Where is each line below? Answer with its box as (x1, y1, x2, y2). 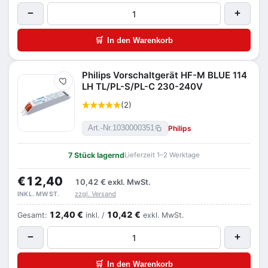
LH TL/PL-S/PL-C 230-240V (82, 81, 203, 92)
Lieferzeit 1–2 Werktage (124, 151, 200, 159)
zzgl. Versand (75, 190, 116, 198)
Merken (63, 80, 86, 89)
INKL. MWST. (17, 190, 60, 198)
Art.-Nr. (88, 124, 112, 132)
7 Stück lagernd (68, 151, 124, 160)
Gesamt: (17, 211, 49, 220)
